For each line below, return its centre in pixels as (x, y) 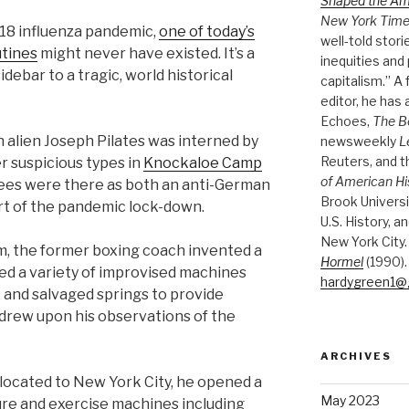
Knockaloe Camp (203, 163)
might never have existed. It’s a (146, 53)
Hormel (341, 262)
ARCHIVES (356, 357)
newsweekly (359, 142)
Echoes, (346, 121)
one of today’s (207, 31)
